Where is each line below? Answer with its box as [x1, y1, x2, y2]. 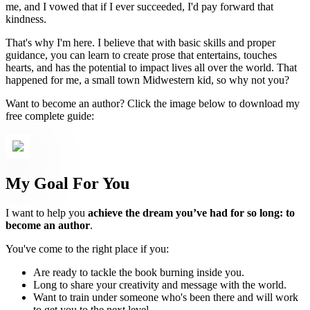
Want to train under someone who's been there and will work [33, 291, 298, 304]
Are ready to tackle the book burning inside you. [33, 266, 244, 279]
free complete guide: [6, 109, 94, 122]
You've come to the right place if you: [6, 243, 169, 255]
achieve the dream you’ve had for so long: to [88, 207, 295, 219]
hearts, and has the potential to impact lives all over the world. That [6, 61, 297, 73]
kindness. [6, 12, 46, 25]
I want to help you [6, 207, 88, 219]
